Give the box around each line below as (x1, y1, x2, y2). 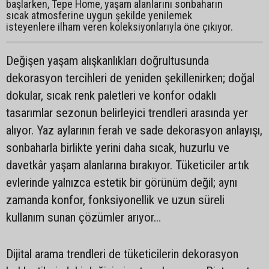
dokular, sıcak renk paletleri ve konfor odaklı (6, 88, 216, 103)
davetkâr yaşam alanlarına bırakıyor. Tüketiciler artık (6, 158, 249, 172)
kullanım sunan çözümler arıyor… (6, 210, 161, 225)
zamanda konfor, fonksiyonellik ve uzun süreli (6, 193, 225, 207)
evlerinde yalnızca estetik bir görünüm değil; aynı (6, 175, 237, 190)
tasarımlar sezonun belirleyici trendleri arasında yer (6, 106, 248, 120)
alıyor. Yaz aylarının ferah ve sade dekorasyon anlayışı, (6, 123, 262, 138)
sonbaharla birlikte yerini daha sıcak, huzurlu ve (6, 141, 229, 155)
